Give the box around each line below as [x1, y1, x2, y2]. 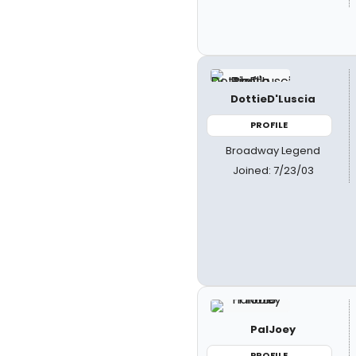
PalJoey [250, 322, 296, 337]
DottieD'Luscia [230, 91, 316, 106]
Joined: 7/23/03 [232, 162, 314, 178]
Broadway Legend [226, 142, 321, 158]
